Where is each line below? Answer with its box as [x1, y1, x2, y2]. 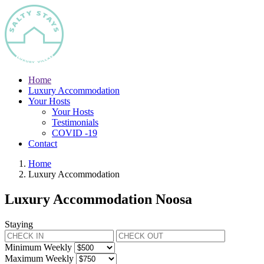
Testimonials [52, 117, 98, 127]
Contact [28, 138, 57, 148]
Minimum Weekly [5, 242, 72, 252]
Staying [5, 219, 33, 229]
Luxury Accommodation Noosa [5, 191, 192, 207]
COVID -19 [52, 128, 97, 138]
